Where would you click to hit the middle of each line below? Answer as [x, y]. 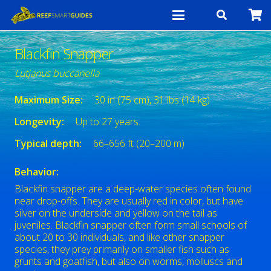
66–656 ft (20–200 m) [139, 143]
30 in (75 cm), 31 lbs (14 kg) [152, 100]
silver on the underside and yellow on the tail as [116, 213]
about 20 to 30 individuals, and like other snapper [119, 237]
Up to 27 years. [108, 122]
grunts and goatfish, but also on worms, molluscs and [129, 262]
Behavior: [37, 172]
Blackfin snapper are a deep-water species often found [133, 189]
